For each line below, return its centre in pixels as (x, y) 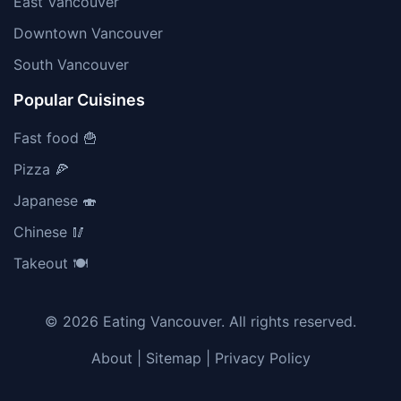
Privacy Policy (262, 358)
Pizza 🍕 (41, 169)
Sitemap (173, 358)
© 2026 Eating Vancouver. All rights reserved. (200, 321)
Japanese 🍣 (55, 200)
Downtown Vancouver (88, 33)
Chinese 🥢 (50, 232)
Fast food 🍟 (55, 138)
